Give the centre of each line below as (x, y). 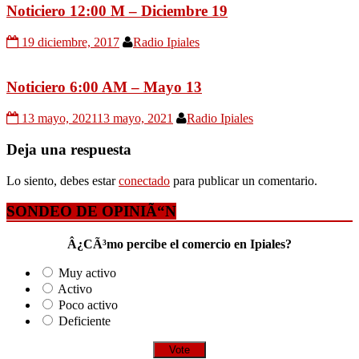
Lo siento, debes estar (63, 180)
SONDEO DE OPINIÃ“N (91, 212)
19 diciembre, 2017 (71, 42)
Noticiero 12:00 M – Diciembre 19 (117, 10)
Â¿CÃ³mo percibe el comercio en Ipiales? (179, 244)
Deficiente (85, 321)
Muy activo (87, 272)
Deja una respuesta (69, 149)
